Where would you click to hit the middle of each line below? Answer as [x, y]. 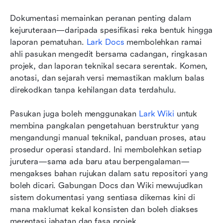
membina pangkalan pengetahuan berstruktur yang [105, 125]
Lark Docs [105, 42]
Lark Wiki [157, 113]
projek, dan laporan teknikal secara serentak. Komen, [109, 66]
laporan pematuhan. [48, 42]
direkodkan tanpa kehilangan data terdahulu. [93, 90]
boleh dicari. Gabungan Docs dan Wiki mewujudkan [106, 185]
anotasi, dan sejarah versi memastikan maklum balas [107, 78]
